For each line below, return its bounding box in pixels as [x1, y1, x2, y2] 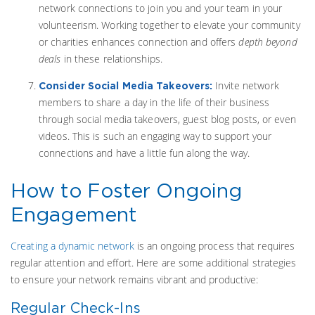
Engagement [11, 204, 137, 225]
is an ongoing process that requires [134, 239, 295, 252]
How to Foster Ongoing [11, 180, 243, 201]
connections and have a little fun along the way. [39, 146, 250, 160]
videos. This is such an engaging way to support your [39, 129, 272, 143]
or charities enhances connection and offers [39, 35, 239, 49]
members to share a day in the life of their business [39, 96, 270, 109]
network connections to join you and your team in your [39, 1, 283, 15]
